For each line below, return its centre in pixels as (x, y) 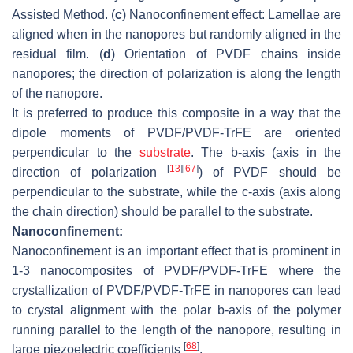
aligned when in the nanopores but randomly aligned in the (176, 35)
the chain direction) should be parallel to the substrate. (162, 212)
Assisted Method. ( (63, 15)
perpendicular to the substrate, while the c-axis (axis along (176, 192)
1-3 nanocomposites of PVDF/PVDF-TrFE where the (176, 271)
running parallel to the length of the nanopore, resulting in (176, 330)
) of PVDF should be (270, 173)
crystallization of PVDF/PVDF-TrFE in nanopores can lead (176, 291)
